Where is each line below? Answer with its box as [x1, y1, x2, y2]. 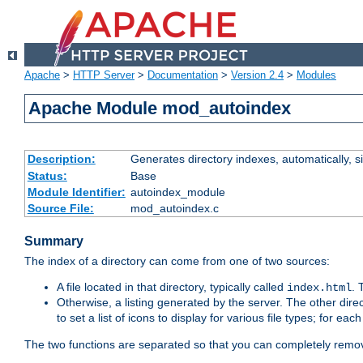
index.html [287, 281, 352, 295]
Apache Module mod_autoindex [28, 98, 292, 119]
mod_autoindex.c [130, 202, 219, 216]
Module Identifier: [27, 186, 126, 199]
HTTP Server [73, 69, 135, 82]
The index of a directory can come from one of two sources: [24, 254, 330, 268]
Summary [24, 234, 83, 249]
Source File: [27, 202, 94, 216]
